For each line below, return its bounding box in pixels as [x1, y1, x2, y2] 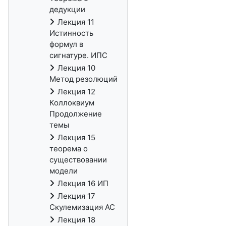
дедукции [49, 5, 85, 14]
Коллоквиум [49, 98, 94, 107]
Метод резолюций [49, 74, 118, 84]
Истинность [49, 28, 93, 38]
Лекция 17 [58, 191, 95, 201]
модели [49, 166, 78, 176]
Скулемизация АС [49, 202, 115, 212]
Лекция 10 [58, 63, 95, 73]
